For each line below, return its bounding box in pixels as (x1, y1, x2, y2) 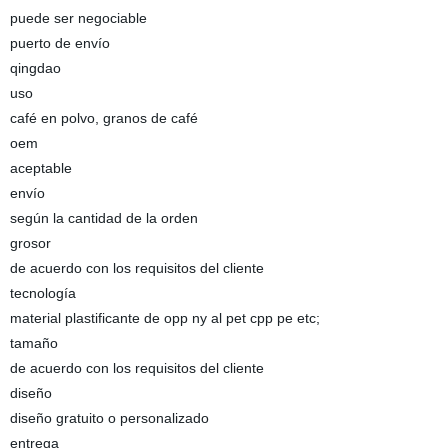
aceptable (9, 160, 72, 176)
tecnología (9, 285, 76, 301)
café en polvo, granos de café (9, 110, 198, 126)
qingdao (9, 60, 61, 76)
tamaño (9, 335, 58, 351)
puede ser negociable (9, 10, 147, 26)
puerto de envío (9, 35, 110, 51)
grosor (9, 235, 51, 251)
